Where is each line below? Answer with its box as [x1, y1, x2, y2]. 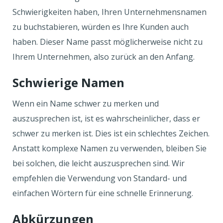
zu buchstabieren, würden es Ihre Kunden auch [12, 21, 189, 32]
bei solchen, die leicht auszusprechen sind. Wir [12, 158, 185, 169]
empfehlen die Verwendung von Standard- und [12, 173, 187, 184]
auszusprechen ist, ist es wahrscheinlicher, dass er [12, 113, 200, 124]
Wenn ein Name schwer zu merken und [12, 98, 159, 109]
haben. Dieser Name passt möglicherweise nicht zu [12, 36, 203, 47]
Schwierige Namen [12, 74, 124, 91]
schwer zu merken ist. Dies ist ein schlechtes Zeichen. [12, 128, 210, 139]
